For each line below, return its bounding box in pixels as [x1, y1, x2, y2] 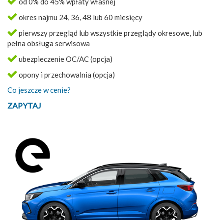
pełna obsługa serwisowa [7, 39, 90, 48]
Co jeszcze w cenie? [7, 85, 71, 95]
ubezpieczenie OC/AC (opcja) [17, 55, 112, 64]
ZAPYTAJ [7, 101, 41, 110]
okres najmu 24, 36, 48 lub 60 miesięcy [17, 13, 142, 22]
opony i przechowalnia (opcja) [17, 70, 115, 80]
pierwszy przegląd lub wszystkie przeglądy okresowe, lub [17, 28, 202, 38]
